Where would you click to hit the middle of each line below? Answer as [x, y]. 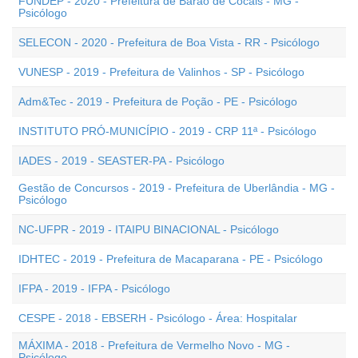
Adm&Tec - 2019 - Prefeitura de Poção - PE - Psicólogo [158, 101]
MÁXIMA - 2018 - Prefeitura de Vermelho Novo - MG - [154, 345]
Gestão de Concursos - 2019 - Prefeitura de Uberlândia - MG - [177, 188]
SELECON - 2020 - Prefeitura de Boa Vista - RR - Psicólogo [169, 42]
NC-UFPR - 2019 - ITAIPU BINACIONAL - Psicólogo [149, 229]
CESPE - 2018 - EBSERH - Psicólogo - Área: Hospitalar [158, 318]
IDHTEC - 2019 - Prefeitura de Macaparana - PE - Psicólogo [171, 259]
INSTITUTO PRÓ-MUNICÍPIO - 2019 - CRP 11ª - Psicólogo [167, 131]
